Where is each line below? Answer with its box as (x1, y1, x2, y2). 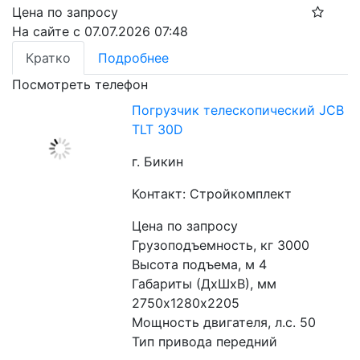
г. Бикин (132, 153, 184, 170)
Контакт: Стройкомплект (132, 186, 292, 202)
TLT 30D (132, 121, 184, 138)
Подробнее (98, 50, 169, 67)
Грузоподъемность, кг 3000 (132, 237, 310, 254)
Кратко (26, 50, 71, 67)
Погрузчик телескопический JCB (132, 102, 345, 119)
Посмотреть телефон (12, 76, 148, 93)
